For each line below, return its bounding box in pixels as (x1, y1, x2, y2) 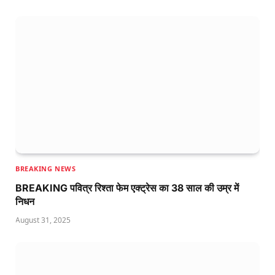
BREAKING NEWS (15, 163, 76, 173)
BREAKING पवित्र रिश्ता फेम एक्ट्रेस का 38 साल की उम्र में (15, 181, 239, 194)
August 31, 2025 (15, 214, 71, 225)
